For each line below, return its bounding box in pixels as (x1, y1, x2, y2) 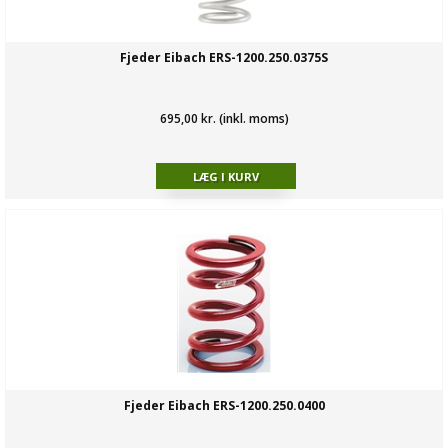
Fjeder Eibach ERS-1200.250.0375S (120, 49, 328, 67)
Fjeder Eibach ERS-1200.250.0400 (123, 397, 325, 415)
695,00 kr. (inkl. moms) (159, 110, 289, 128)
